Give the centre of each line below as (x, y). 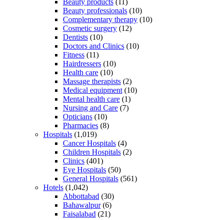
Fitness (74, 55)
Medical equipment (93, 90)
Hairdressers (82, 63)
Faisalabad (79, 214)
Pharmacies (81, 125)
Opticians (78, 116)
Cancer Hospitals (89, 143)
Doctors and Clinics (94, 46)
